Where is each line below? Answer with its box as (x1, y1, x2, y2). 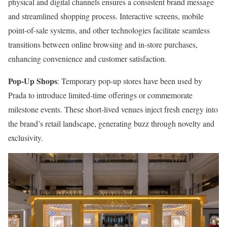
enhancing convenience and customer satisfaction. (8, 53, 167, 64)
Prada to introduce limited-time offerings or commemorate (8, 90, 193, 101)
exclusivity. (8, 132, 43, 143)
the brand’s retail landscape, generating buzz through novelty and (8, 118, 214, 129)
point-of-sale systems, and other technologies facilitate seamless (8, 25, 210, 36)
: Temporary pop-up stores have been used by (57, 75, 202, 87)
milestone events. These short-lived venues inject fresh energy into (8, 104, 218, 115)
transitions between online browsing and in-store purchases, (8, 39, 198, 50)
